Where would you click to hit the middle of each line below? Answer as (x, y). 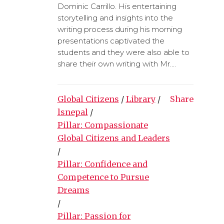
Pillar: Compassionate (102, 125)
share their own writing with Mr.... (116, 63)
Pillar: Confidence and (102, 164)
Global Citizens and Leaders (113, 138)
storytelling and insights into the (115, 17)
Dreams (73, 190)
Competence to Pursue (103, 177)
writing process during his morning (119, 29)
